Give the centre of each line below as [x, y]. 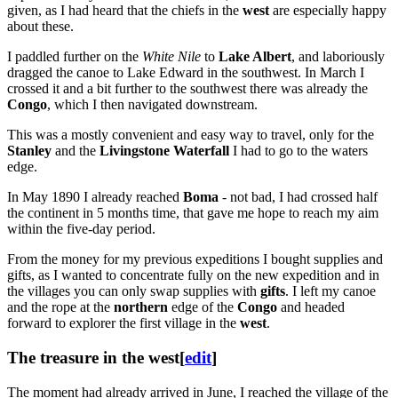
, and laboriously [338, 57]
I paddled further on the [75, 57]
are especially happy [328, 11]
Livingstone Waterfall [164, 151]
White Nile [171, 57]
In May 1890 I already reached [95, 197]
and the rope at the [60, 307]
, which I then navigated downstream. [152, 105]
